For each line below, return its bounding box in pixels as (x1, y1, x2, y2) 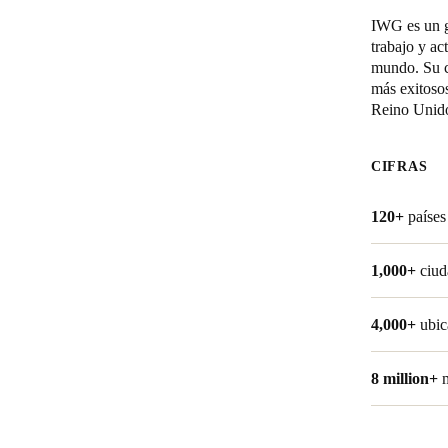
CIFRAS (371, 159, 428, 174)
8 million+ (371, 370, 438, 387)
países (408, 208, 446, 225)
